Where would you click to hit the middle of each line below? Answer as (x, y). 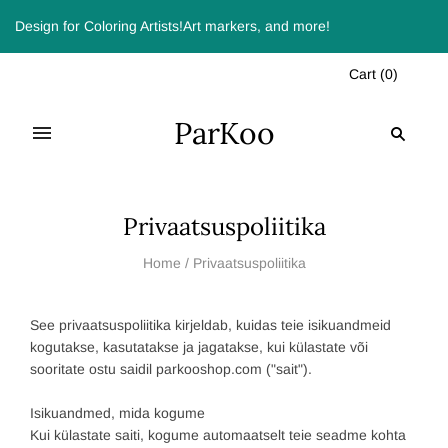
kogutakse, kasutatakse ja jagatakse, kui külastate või (199, 347)
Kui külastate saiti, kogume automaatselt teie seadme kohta (218, 435)
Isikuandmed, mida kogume (117, 413)
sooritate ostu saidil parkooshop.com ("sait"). (171, 369)
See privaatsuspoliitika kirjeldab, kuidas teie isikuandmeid (210, 325)
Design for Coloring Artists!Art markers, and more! (172, 26)
